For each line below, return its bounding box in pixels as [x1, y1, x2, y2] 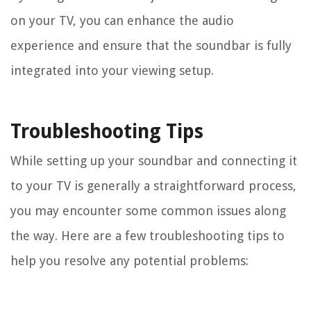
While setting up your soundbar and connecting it [10, 153, 297, 169]
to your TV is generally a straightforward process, [10, 178, 296, 194]
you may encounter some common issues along [10, 203, 286, 219]
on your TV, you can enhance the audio [10, 13, 234, 28]
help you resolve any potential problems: [10, 253, 249, 269]
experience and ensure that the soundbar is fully [10, 38, 292, 53]
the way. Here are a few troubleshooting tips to [10, 228, 285, 244]
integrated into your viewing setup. [10, 63, 214, 78]
